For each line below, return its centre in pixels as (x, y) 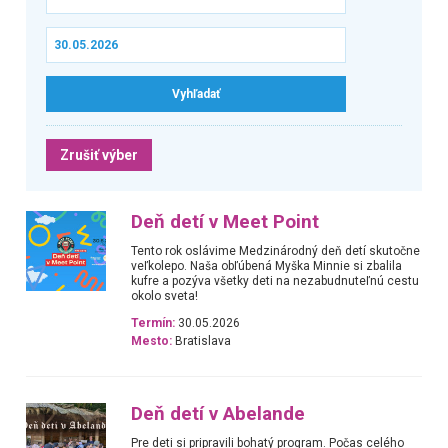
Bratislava (202, 341)
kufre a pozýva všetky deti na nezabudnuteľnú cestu (275, 280)
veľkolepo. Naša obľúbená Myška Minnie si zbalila (267, 265)
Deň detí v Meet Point (225, 221)
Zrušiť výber (98, 154)
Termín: (153, 323)
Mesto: (152, 341)
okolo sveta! (165, 295)
